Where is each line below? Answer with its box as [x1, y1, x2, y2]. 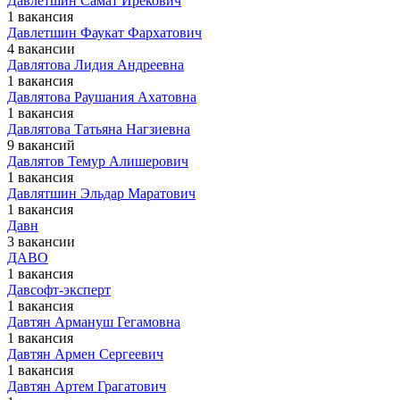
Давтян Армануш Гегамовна [7, 314, 180, 329]
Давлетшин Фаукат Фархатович [7, 25, 202, 40]
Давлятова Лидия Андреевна [7, 57, 184, 72]
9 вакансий [7, 137, 75, 153]
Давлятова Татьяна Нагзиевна [7, 121, 190, 137]
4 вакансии [7, 41, 75, 56]
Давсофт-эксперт [7, 282, 111, 297]
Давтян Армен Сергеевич [7, 346, 163, 362]
